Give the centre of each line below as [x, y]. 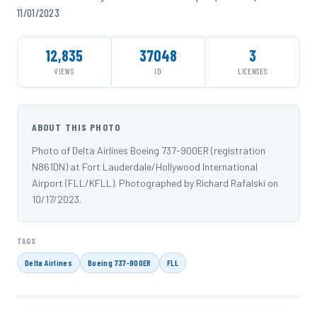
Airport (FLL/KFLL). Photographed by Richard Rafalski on [155, 183]
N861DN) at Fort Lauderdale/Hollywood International [145, 167]
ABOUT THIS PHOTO [76, 127]
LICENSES [253, 71]
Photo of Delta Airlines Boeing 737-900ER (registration [149, 151]
